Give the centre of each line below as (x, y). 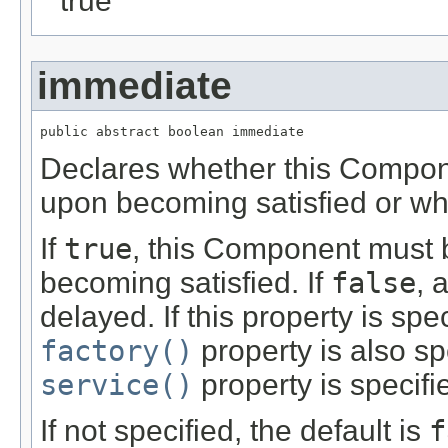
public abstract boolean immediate (172, 131)
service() (116, 385)
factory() (116, 351)
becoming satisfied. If (185, 282)
